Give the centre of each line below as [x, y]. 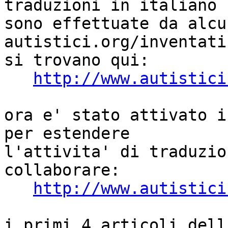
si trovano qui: [77, 60]
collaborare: [62, 170]
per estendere [72, 134]
